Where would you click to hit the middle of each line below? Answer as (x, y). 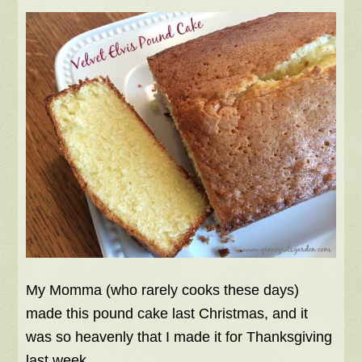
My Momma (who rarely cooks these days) (163, 290)
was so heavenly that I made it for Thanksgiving (179, 337)
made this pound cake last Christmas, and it (167, 314)
